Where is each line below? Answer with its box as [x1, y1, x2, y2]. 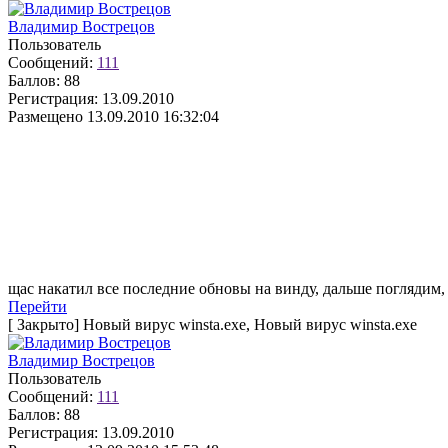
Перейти [8, 298, 67, 315]
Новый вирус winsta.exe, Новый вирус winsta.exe [79, 316, 417, 333]
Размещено [8, 108, 83, 125]
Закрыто [17, 316, 74, 333]
